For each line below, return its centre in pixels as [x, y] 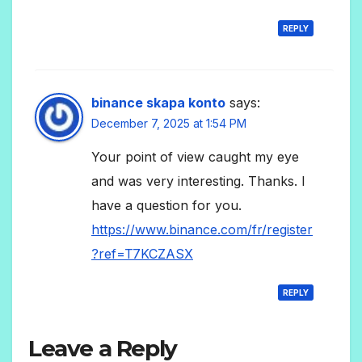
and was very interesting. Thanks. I [198, 181]
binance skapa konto [158, 103]
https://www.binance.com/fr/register [202, 230]
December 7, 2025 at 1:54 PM [169, 124]
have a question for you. [166, 206]
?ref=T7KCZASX [142, 254]
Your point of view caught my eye [195, 157]
